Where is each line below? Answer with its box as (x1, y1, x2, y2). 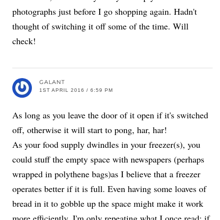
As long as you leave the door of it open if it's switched (12, 109, 208, 121)
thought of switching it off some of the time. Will (12, 20, 189, 32)
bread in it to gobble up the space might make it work (12, 197, 203, 209)
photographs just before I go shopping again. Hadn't (12, 5, 197, 17)
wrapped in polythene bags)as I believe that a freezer (12, 168, 200, 180)
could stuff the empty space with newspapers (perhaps (12, 153, 204, 165)
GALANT (39, 79, 65, 85)
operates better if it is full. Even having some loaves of (12, 183, 206, 194)
